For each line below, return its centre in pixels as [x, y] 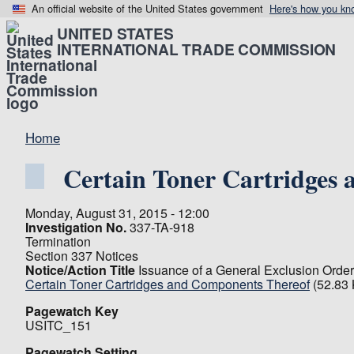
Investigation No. [76, 227]
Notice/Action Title [80, 270]
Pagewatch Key [72, 311]
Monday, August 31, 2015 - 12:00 [117, 213]
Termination [58, 241]
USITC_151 [58, 325]
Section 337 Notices [82, 256]
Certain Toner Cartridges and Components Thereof [168, 284]
